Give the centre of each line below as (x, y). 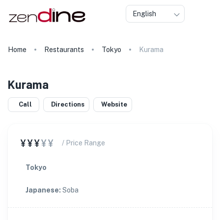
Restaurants (64, 50)
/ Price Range (83, 143)
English (144, 14)
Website (114, 104)
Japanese (42, 190)
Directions (68, 104)
